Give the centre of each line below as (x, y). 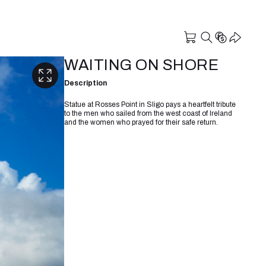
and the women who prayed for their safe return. (141, 122)
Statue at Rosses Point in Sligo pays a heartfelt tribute (150, 104)
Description (85, 83)
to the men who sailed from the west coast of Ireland (148, 113)
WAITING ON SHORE (141, 65)
